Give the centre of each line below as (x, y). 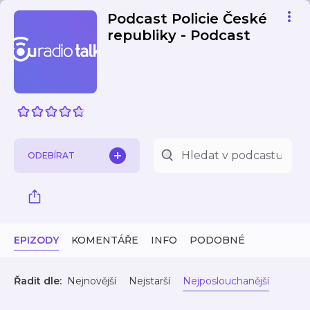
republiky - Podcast (179, 35)
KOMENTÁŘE (105, 240)
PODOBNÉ (217, 240)
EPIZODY (36, 240)
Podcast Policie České (187, 19)
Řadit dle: (38, 281)
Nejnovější (92, 281)
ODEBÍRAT (51, 155)
